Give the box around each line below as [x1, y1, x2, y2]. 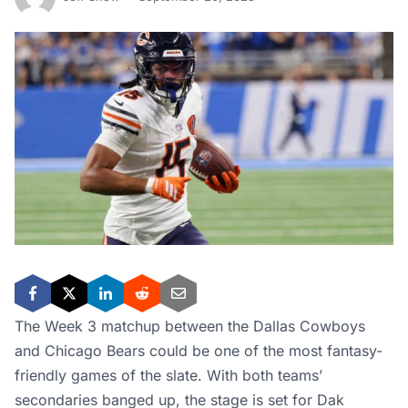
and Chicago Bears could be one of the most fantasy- [15, 342, 382, 360]
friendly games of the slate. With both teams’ [15, 366, 322, 384]
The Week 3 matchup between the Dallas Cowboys [15, 317, 365, 335]
